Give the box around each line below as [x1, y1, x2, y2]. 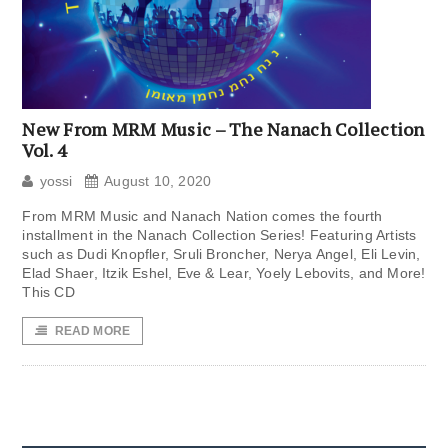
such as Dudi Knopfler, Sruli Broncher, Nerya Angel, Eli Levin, [22, 246, 421, 263]
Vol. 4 [22, 138, 68, 163]
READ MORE [54, 324, 131, 339]
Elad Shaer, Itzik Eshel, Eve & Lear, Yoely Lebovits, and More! [22, 265, 426, 282]
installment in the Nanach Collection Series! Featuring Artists [22, 227, 417, 244]
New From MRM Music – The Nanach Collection [22, 117, 425, 142]
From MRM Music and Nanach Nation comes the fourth [22, 208, 383, 225]
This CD [22, 284, 75, 301]
